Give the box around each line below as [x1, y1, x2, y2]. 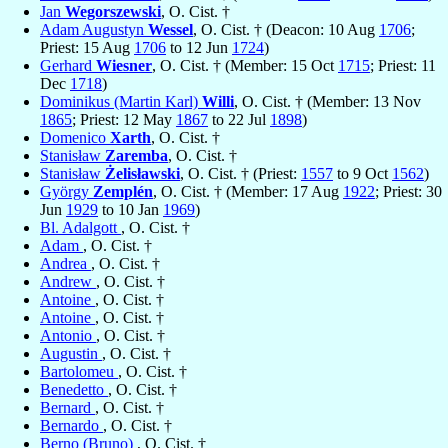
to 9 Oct [333, 165, 392, 183]
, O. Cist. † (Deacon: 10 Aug [193, 21, 379, 39]
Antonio [40, 327, 96, 345]
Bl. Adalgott [40, 219, 121, 237]
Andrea [40, 255, 91, 273]
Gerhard [40, 57, 96, 75]
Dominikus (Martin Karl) [40, 93, 202, 111]
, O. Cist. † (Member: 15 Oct [152, 57, 338, 75]
